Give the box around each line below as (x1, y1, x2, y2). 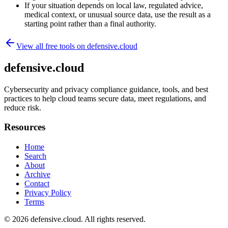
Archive (24, 170, 50, 179)
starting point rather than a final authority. (24, 19, 156, 28)
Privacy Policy (24, 188, 71, 197)
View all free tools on (16, 41, 87, 50)
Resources (4, 122, 45, 133)
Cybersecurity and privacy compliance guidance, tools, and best (4, 84, 208, 94)
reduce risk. (4, 103, 41, 112)
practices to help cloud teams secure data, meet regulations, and (4, 94, 206, 103)
